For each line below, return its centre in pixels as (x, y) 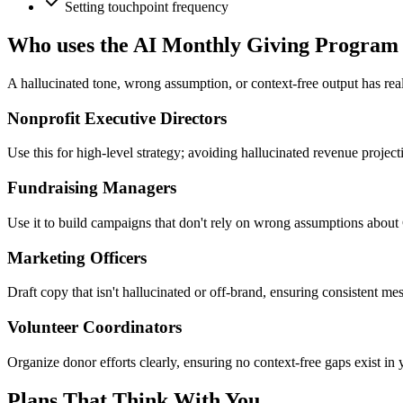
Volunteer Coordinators (94, 327)
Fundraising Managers (92, 188)
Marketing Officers (77, 257)
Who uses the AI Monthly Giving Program (203, 45)
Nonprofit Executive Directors (117, 118)
